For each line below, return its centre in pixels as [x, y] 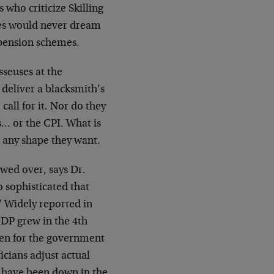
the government [67, 239]
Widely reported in [49, 205]
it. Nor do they [72, 107]
